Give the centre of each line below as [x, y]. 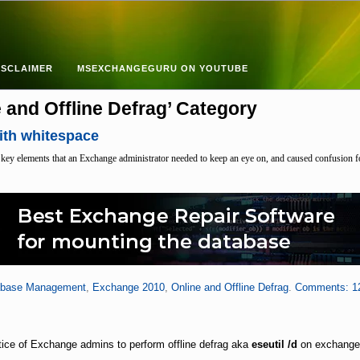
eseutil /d [274, 344]
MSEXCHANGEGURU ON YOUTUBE [163, 68]
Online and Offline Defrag [229, 287]
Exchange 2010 [128, 287]
